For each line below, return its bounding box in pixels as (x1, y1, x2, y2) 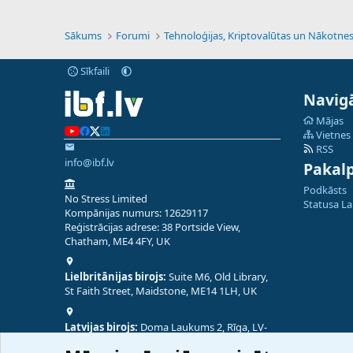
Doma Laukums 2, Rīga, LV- (138, 319, 267, 334)
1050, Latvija (65, 333, 122, 348)
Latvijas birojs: (65, 319, 138, 334)
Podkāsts (303, 183, 347, 198)
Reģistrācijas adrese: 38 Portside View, (65, 219, 240, 234)
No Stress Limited (65, 191, 147, 206)
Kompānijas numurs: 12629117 (65, 205, 208, 220)
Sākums (65, 28, 102, 43)
